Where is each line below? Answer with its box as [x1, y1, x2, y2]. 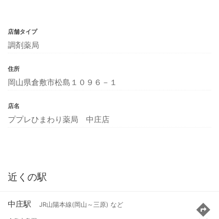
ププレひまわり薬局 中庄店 [8, 114, 109, 124]
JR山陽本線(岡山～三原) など [39, 201, 123, 209]
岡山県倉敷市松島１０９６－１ [8, 77, 117, 87]
